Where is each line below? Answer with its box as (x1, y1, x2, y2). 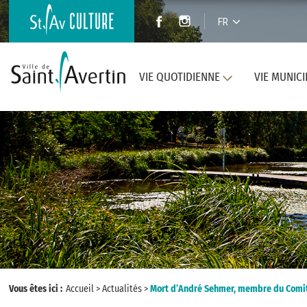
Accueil (66, 283, 94, 295)
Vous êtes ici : (9, 283, 64, 295)
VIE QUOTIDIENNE (138, 70, 220, 84)
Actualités (102, 283, 142, 295)
